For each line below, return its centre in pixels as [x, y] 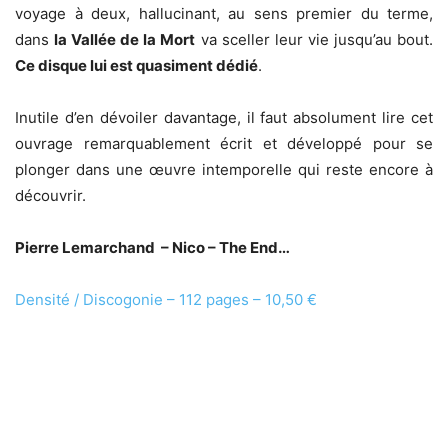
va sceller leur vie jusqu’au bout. [314, 39]
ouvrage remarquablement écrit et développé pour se [224, 143]
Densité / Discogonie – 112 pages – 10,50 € [166, 299]
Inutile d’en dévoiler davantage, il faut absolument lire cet [224, 117]
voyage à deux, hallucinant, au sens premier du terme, [224, 13]
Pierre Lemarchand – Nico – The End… [152, 247]
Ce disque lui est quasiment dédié [136, 65]
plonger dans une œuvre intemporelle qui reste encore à [224, 169]
